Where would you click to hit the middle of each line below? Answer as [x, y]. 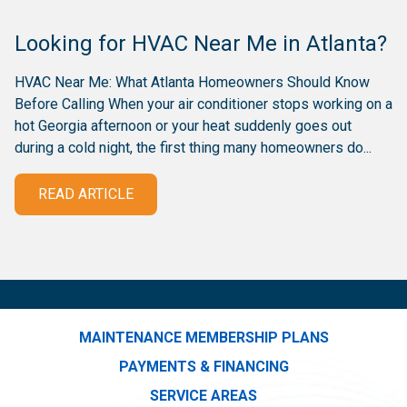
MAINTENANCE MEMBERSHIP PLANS [203, 337]
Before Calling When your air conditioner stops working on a [203, 104]
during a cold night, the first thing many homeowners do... [193, 147]
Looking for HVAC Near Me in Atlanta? [201, 43]
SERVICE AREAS [203, 395]
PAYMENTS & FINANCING [203, 366]
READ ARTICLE [86, 194]
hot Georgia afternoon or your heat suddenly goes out [183, 125]
